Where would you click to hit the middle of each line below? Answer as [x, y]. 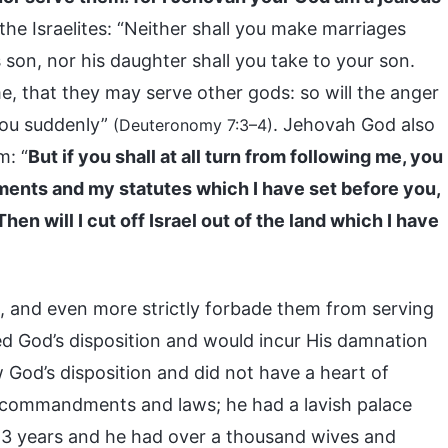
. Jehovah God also [354, 124]
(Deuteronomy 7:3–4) [193, 125]
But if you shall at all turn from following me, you [235, 156]
